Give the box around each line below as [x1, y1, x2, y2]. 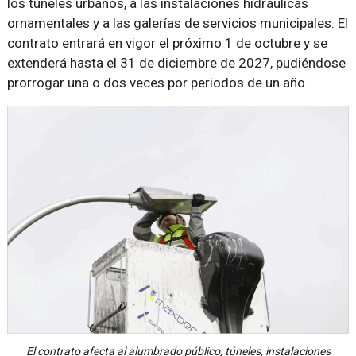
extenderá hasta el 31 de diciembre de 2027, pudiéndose [6, 55, 346, 71]
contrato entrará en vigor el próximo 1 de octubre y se [6, 35, 327, 51]
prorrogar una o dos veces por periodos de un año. [6, 75, 308, 91]
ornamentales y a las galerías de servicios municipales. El [6, 15, 348, 31]
